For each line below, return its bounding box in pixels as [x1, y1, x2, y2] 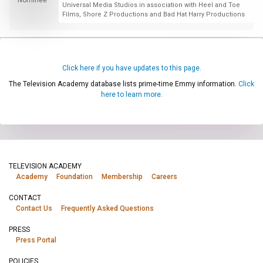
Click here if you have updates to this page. [62, 63, 201, 72]
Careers [151, 173, 177, 181]
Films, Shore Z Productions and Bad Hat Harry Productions [62, 10, 245, 18]
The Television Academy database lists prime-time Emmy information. [9, 79, 238, 88]
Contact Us [16, 204, 52, 213]
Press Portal [16, 236, 56, 244]
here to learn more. [100, 90, 163, 99]
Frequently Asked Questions [61, 204, 154, 213]
